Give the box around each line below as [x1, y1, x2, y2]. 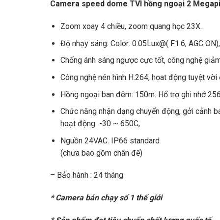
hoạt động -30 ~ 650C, [60, 119, 140, 129]
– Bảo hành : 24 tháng [50, 170, 123, 180]
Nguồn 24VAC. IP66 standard [60, 136, 160, 145]
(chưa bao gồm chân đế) [60, 148, 142, 158]
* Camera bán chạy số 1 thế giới [50, 193, 162, 203]
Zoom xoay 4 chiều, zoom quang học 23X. [60, 22, 202, 31]
